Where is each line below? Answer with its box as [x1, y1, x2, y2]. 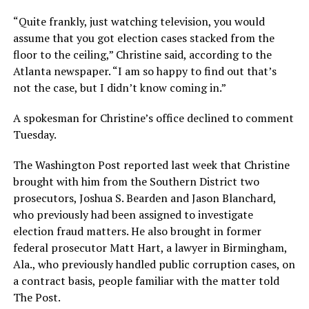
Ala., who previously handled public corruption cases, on [12, 256, 295, 272]
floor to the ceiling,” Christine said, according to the [12, 46, 272, 62]
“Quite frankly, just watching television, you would [12, 13, 265, 29]
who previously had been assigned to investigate [12, 206, 253, 222]
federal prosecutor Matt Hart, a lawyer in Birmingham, [12, 239, 287, 255]
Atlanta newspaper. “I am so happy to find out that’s [12, 63, 277, 79]
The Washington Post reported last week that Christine [12, 157, 290, 172]
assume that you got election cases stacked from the [12, 30, 275, 46]
